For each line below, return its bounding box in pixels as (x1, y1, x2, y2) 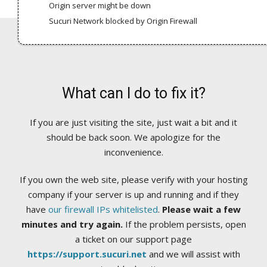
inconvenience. (104, 146, 163, 159)
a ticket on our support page (75, 233, 192, 246)
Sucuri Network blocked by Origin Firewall (49, 15, 197, 26)
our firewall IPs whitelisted (48, 203, 158, 216)
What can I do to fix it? (61, 84, 206, 102)
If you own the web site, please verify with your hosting (19, 173, 248, 186)
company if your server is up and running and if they (28, 188, 239, 201)
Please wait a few (162, 203, 241, 216)
